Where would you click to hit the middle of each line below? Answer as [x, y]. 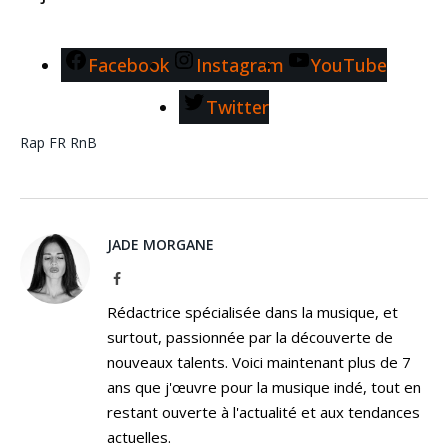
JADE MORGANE [160, 244]
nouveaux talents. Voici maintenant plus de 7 [259, 361]
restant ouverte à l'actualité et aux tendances [263, 411]
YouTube [349, 64]
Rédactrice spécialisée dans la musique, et [252, 311]
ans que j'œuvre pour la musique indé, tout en [264, 386]
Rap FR [43, 142]
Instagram [240, 64]
